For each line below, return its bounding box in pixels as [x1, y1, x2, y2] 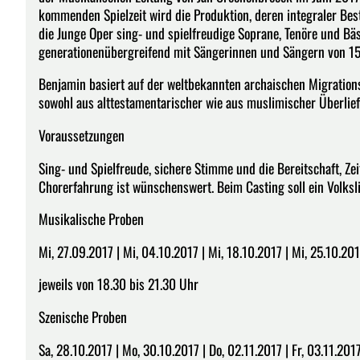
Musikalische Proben [39, 208, 144, 230]
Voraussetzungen [39, 124, 125, 145]
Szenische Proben [39, 305, 127, 327]
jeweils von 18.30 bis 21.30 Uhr [39, 273, 198, 295]
